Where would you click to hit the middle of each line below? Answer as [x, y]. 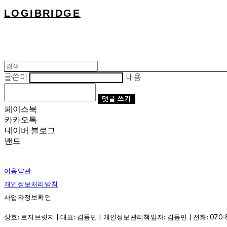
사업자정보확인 [28, 197]
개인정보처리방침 [31, 184]
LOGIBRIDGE [42, 13]
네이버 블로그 [30, 130]
